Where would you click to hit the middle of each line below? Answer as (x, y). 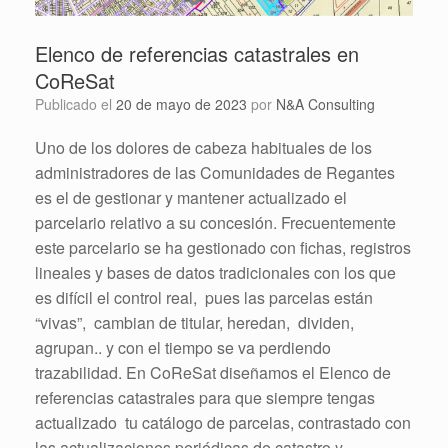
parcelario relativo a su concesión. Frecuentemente (215, 223)
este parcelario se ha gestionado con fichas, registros (223, 248)
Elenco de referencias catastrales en (197, 54)
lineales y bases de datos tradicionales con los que (215, 273)
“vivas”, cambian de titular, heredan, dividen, (196, 323)
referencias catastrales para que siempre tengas (205, 398)
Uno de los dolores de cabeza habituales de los (203, 148)
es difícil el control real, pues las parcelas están (204, 298)
